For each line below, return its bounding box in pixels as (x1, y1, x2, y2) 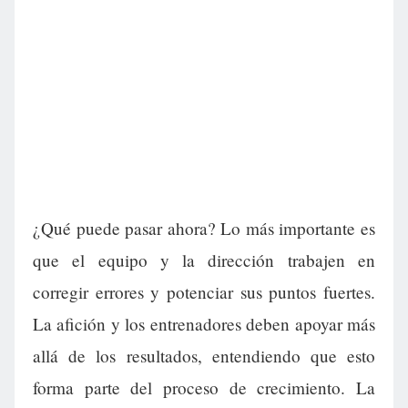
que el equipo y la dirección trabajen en (33, 249, 375, 272)
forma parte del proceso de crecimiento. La (33, 376, 375, 400)
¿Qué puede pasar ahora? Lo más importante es (33, 217, 375, 240)
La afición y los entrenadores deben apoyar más (33, 312, 375, 336)
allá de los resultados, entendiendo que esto (33, 344, 375, 368)
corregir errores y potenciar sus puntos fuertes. (33, 280, 375, 304)
